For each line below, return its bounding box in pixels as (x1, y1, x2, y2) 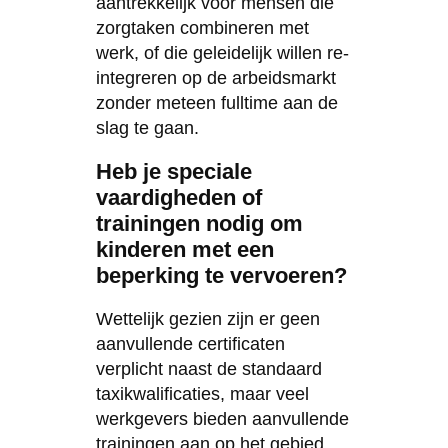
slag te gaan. (95, 117, 199, 138)
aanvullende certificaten (95, 333, 285, 354)
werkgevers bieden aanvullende (95, 408, 349, 429)
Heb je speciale (95, 158, 252, 184)
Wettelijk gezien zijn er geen (95, 308, 320, 329)
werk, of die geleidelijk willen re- (95, 42, 349, 63)
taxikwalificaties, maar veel (95, 383, 309, 404)
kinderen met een (95, 236, 274, 262)
